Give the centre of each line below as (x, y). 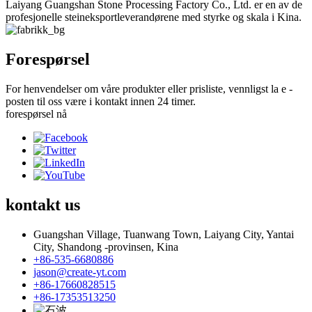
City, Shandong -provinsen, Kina (106, 247)
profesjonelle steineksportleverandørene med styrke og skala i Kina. (154, 17)
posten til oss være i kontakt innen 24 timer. (101, 102)
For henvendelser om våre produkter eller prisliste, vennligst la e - (149, 89)
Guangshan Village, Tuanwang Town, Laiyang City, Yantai (164, 234)
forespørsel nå (36, 114)
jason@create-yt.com (80, 272)
